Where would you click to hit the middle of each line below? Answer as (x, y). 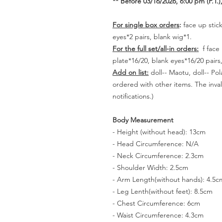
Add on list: (131, 72)
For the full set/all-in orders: (156, 49)
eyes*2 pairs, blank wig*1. (153, 37)
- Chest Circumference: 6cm (156, 203)
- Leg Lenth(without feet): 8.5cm (163, 191)
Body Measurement (143, 120)
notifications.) (133, 96)
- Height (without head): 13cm (159, 132)
